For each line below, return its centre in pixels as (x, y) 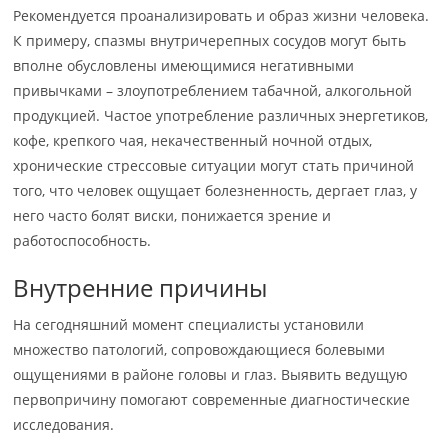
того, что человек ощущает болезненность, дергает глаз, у (215, 191)
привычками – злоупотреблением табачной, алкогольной (213, 91)
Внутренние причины (140, 288)
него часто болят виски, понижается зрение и (172, 216)
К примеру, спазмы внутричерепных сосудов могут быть (210, 41)
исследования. (64, 425)
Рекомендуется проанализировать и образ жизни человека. (221, 16)
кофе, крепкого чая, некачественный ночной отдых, (193, 141)
